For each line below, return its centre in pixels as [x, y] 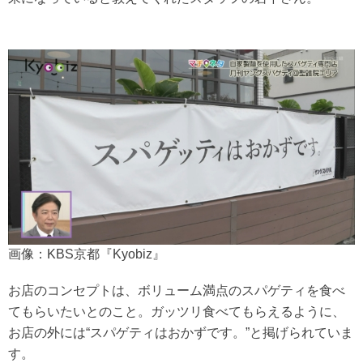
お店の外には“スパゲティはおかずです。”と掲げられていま [181, 332]
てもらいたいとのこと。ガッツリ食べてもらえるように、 [177, 311]
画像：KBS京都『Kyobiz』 [87, 254]
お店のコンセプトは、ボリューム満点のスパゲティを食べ [177, 290]
